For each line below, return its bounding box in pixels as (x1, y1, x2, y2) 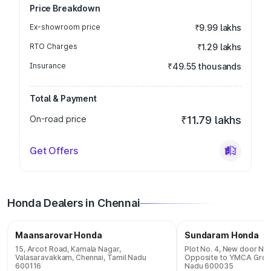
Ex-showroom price (30, 22, 100, 31)
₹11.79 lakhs (181, 114, 241, 126)
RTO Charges (30, 42, 77, 51)
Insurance (30, 61, 66, 70)
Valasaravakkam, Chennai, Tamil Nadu (15, 253, 146, 262)
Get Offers (30, 145, 78, 157)
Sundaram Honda (184, 230, 260, 240)
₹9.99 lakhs (194, 22, 241, 33)
